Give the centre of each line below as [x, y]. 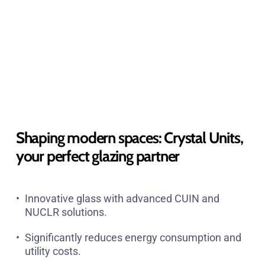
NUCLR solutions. [66, 212]
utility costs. [53, 251]
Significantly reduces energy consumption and [133, 237]
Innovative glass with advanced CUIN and [122, 198]
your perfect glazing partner [98, 156]
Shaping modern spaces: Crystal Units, [129, 138]
